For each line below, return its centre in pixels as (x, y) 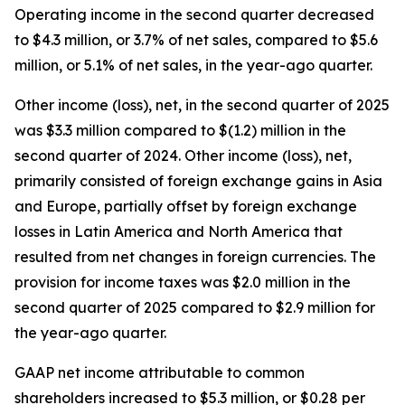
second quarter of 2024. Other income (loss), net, (183, 155)
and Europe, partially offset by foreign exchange (186, 206)
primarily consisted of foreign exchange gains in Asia (198, 181)
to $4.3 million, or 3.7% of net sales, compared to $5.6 (196, 40)
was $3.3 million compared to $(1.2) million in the (180, 130)
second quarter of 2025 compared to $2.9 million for (195, 307)
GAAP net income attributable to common (160, 372)
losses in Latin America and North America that (179, 231)
